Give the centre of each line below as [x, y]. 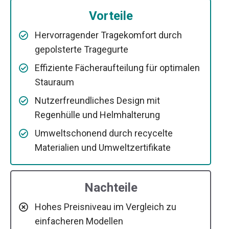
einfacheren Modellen [79, 221]
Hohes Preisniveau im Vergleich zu [106, 207]
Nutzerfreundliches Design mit [97, 100]
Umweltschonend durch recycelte [104, 133]
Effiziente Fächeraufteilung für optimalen [117, 67]
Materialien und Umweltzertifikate [103, 147]
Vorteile [111, 16]
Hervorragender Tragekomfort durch [108, 35]
